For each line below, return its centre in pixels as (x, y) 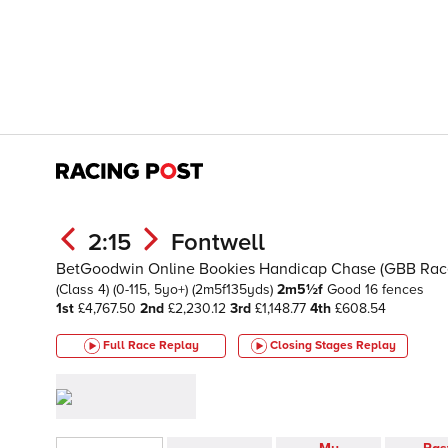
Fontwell (218, 242)
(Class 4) (84, 289)
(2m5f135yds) (234, 289)
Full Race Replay (150, 345)
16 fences (394, 289)
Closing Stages (312, 345)
